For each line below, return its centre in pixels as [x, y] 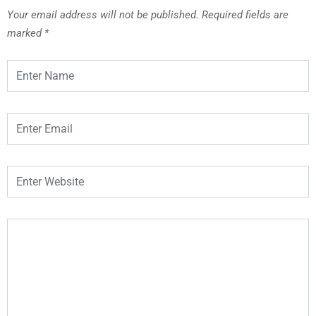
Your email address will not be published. [103, 14]
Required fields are [245, 14]
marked [26, 33]
